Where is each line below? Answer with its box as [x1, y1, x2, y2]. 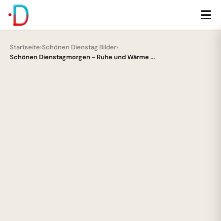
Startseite [10, 43, 40, 51]
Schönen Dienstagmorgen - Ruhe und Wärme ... [10, 53, 155, 61]
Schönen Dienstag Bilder [42, 43, 116, 51]
